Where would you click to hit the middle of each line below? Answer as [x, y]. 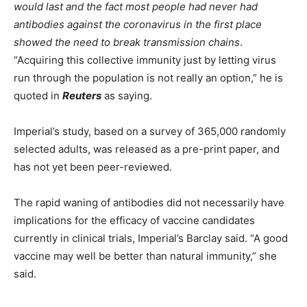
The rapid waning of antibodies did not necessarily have [149, 203]
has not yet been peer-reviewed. [93, 167]
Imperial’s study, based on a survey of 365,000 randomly [150, 132]
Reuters [82, 96]
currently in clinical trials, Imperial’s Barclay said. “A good [151, 238]
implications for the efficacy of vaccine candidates [134, 221]
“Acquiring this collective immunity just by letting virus [145, 60]
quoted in [38, 96]
